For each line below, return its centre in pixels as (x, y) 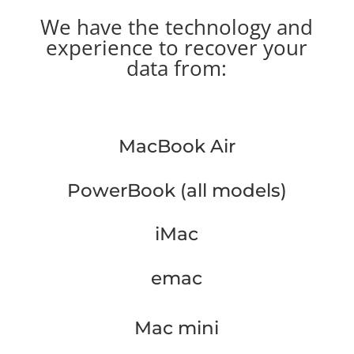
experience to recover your (177, 48)
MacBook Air (177, 147)
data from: (177, 68)
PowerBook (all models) (177, 190)
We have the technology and (177, 27)
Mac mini (177, 328)
